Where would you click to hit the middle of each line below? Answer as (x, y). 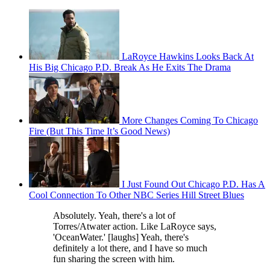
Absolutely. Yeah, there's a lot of (114, 216)
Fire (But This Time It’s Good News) (99, 131)
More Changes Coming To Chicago (190, 121)
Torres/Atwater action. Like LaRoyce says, (135, 227)
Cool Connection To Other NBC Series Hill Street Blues (137, 195)
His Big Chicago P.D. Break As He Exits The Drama (130, 67)
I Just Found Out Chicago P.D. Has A (193, 184)
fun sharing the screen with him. (114, 259)
